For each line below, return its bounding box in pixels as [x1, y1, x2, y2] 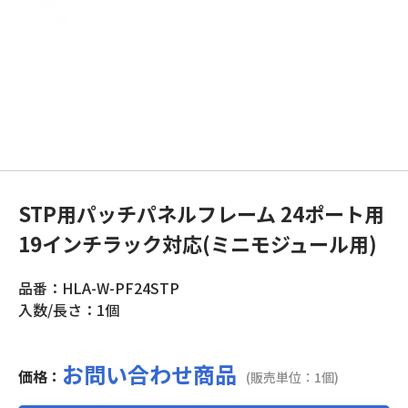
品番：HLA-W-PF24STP [18, 277, 179, 299]
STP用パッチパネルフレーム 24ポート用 [18, 199, 384, 228]
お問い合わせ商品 [62, 358, 237, 390]
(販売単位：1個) [246, 368, 339, 386]
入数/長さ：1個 [18, 299, 119, 321]
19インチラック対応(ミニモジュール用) [18, 229, 377, 258]
